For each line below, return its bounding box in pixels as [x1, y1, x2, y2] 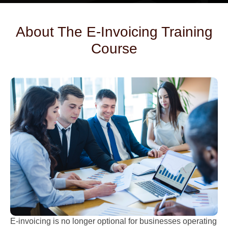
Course [91, 40, 137, 56]
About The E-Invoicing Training [15, 23, 213, 40]
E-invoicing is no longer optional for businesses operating [10, 217, 217, 226]
